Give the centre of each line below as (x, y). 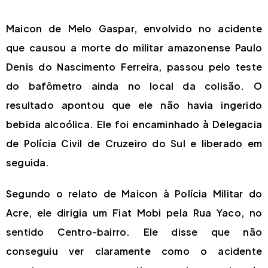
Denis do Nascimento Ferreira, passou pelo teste (134, 67)
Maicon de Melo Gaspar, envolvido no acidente (134, 28)
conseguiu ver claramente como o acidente (134, 251)
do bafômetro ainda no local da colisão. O (134, 86)
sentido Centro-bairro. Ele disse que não (134, 232)
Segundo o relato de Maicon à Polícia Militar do (134, 194)
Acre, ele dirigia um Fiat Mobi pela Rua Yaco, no (134, 213)
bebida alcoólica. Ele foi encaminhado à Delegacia (134, 124)
